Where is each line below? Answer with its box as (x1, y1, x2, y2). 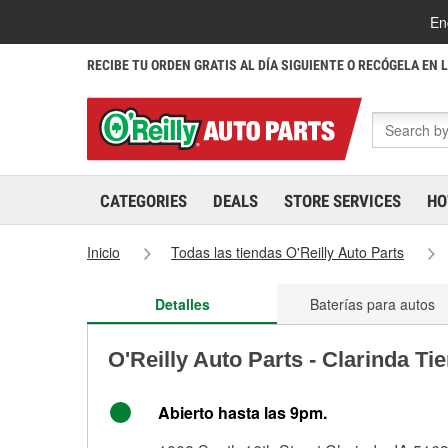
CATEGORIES (100, 191, 187, 211)
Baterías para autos (309, 294, 435, 314)
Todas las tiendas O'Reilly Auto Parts (171, 242, 405, 262)
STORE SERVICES (284, 191, 401, 211)
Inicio (87, 242, 120, 262)
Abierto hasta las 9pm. (158, 401, 327, 424)
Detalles (154, 294, 210, 314)
